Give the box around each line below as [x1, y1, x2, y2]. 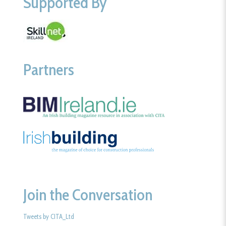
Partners [23, 60, 75, 80]
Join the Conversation [23, 184, 153, 204]
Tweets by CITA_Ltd [23, 212, 75, 220]
